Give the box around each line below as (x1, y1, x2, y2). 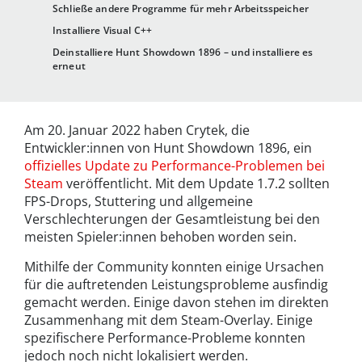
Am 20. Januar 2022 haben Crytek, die (24, 121, 250, 140)
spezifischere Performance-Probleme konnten (24, 329, 305, 347)
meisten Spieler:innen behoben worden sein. (24, 228, 297, 246)
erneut (53, 59, 86, 74)
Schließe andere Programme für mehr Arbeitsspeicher (53, 2, 309, 16)
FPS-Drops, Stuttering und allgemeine (24, 192, 253, 211)
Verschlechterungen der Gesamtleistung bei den (24, 210, 320, 229)
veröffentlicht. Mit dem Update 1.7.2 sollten (63, 175, 330, 193)
